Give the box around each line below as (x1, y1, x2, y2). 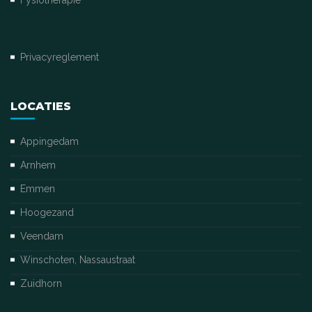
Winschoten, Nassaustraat (20, 254, 135, 265)
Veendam (20, 231, 63, 242)
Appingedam (20, 136, 79, 147)
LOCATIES (10, 100, 71, 113)
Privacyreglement (20, 52, 99, 63)
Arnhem (20, 159, 56, 171)
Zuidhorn (20, 278, 62, 289)
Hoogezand (20, 207, 74, 218)
